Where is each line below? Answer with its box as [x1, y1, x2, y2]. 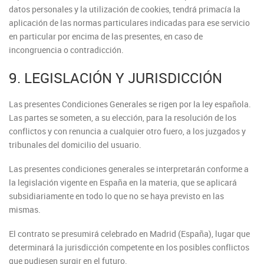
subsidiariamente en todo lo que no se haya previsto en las [9, 190, 224, 202]
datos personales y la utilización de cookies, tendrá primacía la [9, 4, 240, 15]
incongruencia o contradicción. [9, 44, 124, 55]
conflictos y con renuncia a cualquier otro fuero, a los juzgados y [9, 126, 246, 137]
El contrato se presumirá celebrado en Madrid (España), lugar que [9, 228, 250, 239]
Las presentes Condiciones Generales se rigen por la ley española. [9, 98, 251, 110]
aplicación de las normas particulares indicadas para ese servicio [9, 17, 250, 28]
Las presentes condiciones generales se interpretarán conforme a [9, 163, 249, 174]
